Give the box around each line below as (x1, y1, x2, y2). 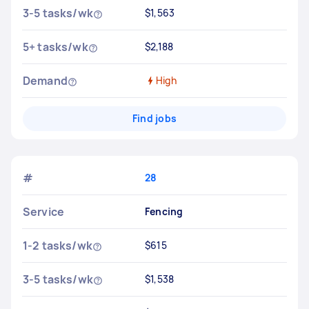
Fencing (144, 205, 183, 218)
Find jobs (132, 112, 177, 125)
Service (23, 204, 65, 219)
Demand (23, 73, 68, 88)
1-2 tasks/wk (23, 238, 92, 253)
